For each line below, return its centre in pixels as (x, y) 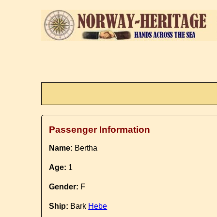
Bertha (85, 148)
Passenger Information (100, 130)
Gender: (64, 187)
